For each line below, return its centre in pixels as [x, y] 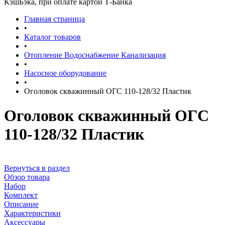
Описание [21, 204]
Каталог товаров [52, 37]
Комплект [21, 195]
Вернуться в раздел [37, 168]
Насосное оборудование [65, 73]
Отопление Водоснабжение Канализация [95, 55]
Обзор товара [27, 177]
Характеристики [32, 213]
